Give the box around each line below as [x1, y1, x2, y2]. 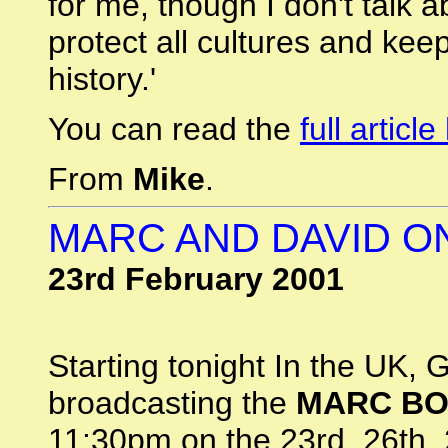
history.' [48, 61, 156, 97]
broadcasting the [48, 385, 296, 421]
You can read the [48, 111, 300, 147]
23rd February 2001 [48, 261, 344, 297]
